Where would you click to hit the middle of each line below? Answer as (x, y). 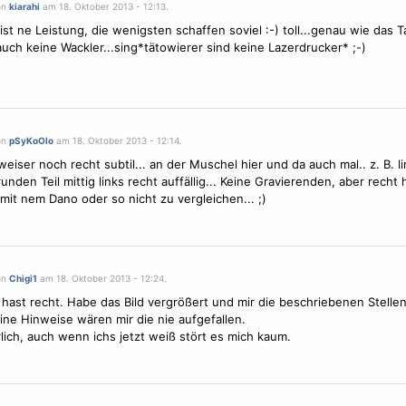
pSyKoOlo (31, 140)
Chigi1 (23, 278)
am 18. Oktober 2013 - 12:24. (101, 278)
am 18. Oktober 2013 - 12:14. (117, 140)
